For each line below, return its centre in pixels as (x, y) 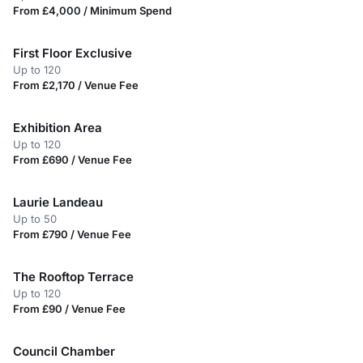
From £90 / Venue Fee (69, 309)
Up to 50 (35, 219)
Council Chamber (64, 351)
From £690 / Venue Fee (73, 160)
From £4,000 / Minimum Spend (92, 11)
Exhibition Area (58, 128)
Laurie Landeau (58, 202)
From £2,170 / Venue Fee (76, 85)
